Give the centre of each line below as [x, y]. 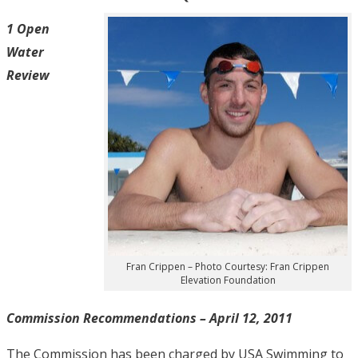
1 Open [28, 28]
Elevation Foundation [228, 280]
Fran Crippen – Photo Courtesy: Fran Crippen [228, 267]
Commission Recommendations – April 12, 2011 [151, 318]
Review [28, 75]
